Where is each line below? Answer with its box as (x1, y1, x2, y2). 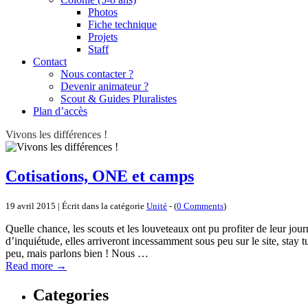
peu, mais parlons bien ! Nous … (5, 247, 148, 259)
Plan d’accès (33, 105, 87, 117)
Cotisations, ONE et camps (5, 166, 194, 185)
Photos (88, 6, 118, 18)
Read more (5, 259, 56, 272)
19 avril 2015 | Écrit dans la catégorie (5, 200, 146, 211)
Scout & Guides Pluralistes (60, 93, 177, 104)
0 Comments (177, 200, 223, 211)
